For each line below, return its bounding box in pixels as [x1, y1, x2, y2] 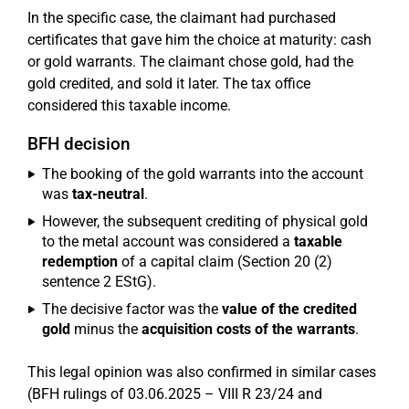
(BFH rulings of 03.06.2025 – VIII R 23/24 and [27, 385, 322, 403]
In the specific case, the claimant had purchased [27, 9, 336, 26]
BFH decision [27, 133, 131, 154]
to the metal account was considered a [42, 233, 294, 250]
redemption [42, 253, 118, 270]
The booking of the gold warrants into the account [42, 165, 363, 183]
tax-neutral [72, 185, 144, 203]
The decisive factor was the [42, 300, 222, 318]
